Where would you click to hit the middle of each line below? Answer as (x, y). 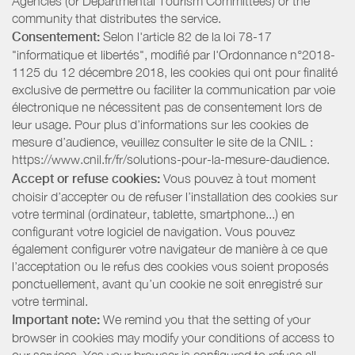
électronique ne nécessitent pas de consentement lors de (167, 107)
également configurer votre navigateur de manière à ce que (170, 248)
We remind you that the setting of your (205, 320)
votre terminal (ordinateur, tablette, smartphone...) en (153, 214)
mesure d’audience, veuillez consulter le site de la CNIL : (162, 142)
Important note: (56, 320)
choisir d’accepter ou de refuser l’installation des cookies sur (175, 196)
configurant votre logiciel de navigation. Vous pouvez (153, 231)
